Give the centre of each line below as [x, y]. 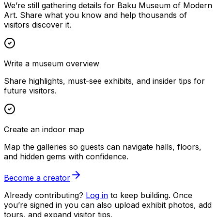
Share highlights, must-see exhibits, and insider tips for [104, 81]
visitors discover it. [38, 25]
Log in [97, 195]
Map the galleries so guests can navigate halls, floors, [103, 147]
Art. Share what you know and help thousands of [95, 15]
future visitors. [30, 91]
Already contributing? [44, 195]
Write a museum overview [52, 64]
